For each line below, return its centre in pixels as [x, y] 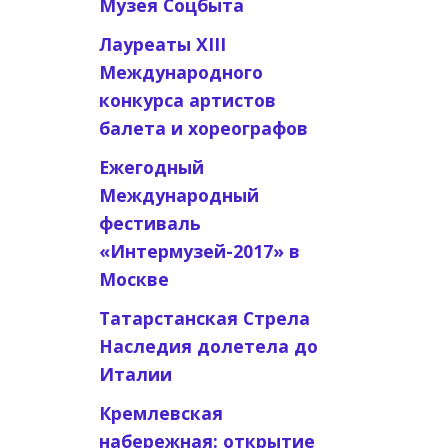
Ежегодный [151, 167]
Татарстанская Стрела [204, 318]
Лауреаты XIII [162, 44]
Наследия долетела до [208, 346]
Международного [180, 72]
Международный [178, 195]
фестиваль [149, 223]
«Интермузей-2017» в [199, 251]
